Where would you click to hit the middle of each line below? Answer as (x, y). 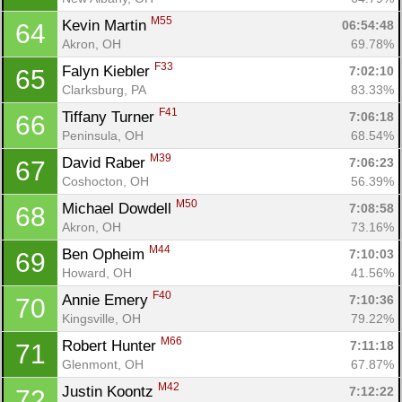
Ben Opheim (105, 254)
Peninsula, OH (103, 135)
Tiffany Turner (110, 117)
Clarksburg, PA (104, 89)
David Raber (106, 162)
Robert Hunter (111, 345)
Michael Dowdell (119, 208)
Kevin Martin (106, 25)
